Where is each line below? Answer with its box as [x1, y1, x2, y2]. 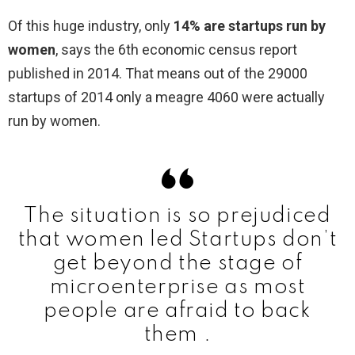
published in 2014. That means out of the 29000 [8, 64, 307, 82]
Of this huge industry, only [8, 17, 174, 34]
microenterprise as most [49, 276, 306, 298]
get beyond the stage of [52, 252, 303, 274]
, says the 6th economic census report [55, 40, 297, 58]
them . [143, 323, 212, 345]
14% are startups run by [174, 17, 326, 34]
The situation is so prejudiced [24, 204, 331, 227]
